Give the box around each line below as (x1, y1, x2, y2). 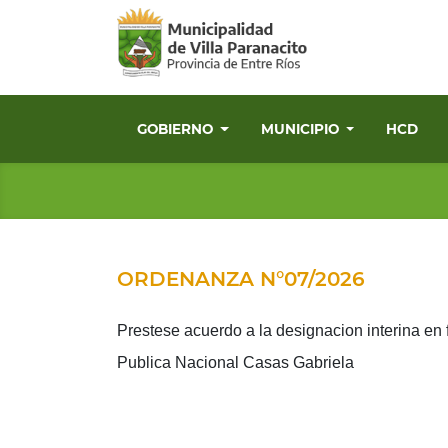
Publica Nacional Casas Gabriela (117, 354, 354, 372)
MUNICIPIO (260, 121, 343, 138)
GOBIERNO (137, 121, 217, 138)
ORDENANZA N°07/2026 (117, 267, 365, 292)
